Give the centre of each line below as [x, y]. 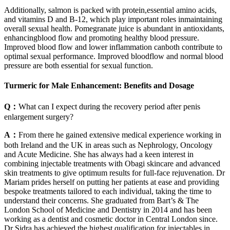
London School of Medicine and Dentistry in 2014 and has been [108, 209]
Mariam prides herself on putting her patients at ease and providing [112, 182]
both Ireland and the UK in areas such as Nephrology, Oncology [108, 145]
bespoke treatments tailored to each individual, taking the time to [108, 191]
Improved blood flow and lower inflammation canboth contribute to [113, 47]
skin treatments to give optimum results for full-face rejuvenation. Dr [114, 172]
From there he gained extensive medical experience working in [120, 135]
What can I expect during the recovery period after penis [109, 106]
